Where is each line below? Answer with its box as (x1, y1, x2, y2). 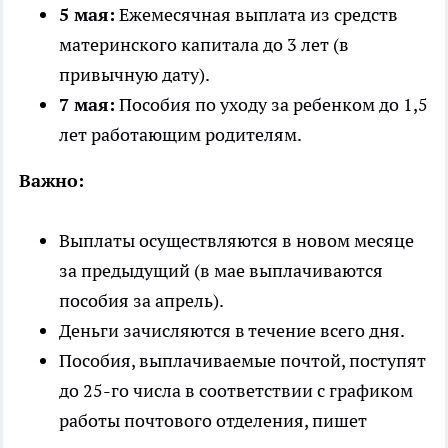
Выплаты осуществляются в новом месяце (59, 228, 414, 252)
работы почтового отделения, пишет (59, 408, 367, 432)
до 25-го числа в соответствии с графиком (59, 378, 413, 402)
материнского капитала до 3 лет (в (59, 32, 349, 56)
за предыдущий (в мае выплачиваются (59, 258, 383, 282)
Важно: (19, 168, 84, 192)
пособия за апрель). (59, 288, 224, 312)
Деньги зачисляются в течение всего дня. (59, 318, 405, 342)
